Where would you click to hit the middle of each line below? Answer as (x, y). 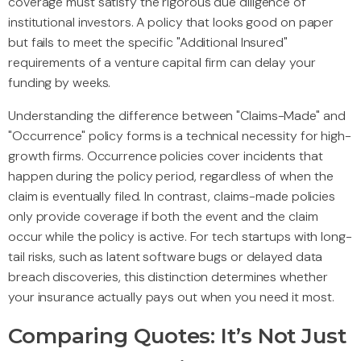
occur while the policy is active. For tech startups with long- (180, 237)
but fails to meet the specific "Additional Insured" (148, 43)
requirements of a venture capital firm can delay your (162, 63)
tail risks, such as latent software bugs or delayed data (166, 257)
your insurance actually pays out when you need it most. (171, 297)
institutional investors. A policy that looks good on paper (171, 23)
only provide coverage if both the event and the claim (163, 217)
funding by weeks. (60, 83)
